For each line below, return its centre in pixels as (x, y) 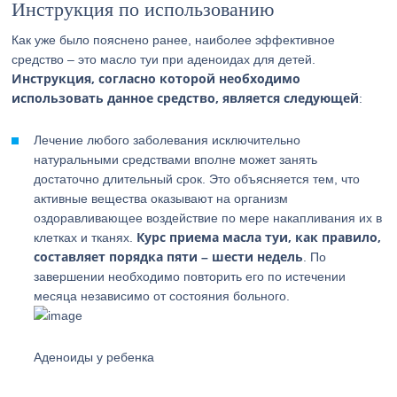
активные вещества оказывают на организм (161, 198)
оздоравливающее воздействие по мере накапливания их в (208, 218)
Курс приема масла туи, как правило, (259, 237)
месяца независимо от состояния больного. (162, 296)
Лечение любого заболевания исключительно (167, 140)
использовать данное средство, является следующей (186, 98)
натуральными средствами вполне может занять (176, 160)
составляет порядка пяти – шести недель (169, 257)
